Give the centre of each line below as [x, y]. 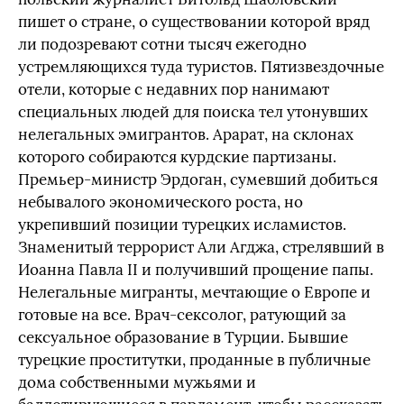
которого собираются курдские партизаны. [177, 158]
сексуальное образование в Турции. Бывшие [183, 338]
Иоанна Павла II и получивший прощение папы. [196, 271]
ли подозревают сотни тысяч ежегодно [162, 45]
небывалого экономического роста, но [161, 203]
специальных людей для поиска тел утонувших [193, 113]
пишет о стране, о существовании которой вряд [194, 23]
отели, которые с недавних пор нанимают [174, 90]
